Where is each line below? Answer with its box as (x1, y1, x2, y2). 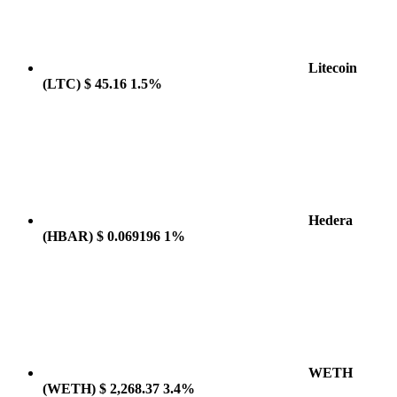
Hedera (308, 213, 353, 228)
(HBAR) (43, 229, 93, 244)
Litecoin (308, 60, 357, 75)
